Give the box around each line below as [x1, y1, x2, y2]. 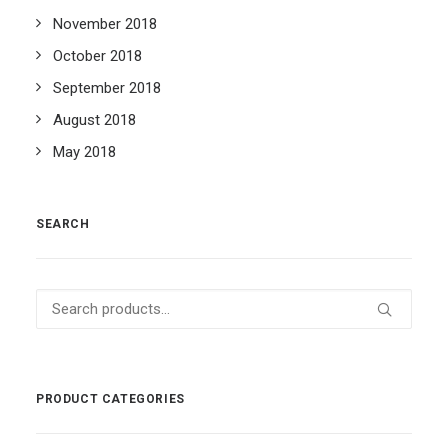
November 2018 [53, 15, 157, 33]
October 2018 [53, 47, 142, 65]
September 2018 [53, 79, 161, 97]
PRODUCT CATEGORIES [36, 392, 185, 406]
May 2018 [53, 143, 116, 161]
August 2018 [53, 111, 136, 129]
